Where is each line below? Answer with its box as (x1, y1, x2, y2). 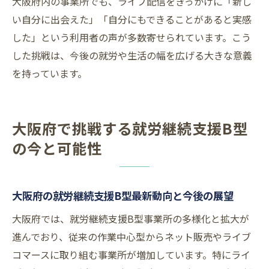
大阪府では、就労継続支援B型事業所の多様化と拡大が (12, 211, 249, 226)
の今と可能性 (12, 138, 102, 159)
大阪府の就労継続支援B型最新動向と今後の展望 (12, 188, 234, 204)
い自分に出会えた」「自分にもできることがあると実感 (12, 12, 252, 27)
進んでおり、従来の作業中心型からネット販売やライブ (12, 229, 251, 244)
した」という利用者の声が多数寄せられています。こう (12, 30, 251, 45)
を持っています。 (12, 66, 87, 81)
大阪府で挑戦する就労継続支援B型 (12, 118, 248, 139)
